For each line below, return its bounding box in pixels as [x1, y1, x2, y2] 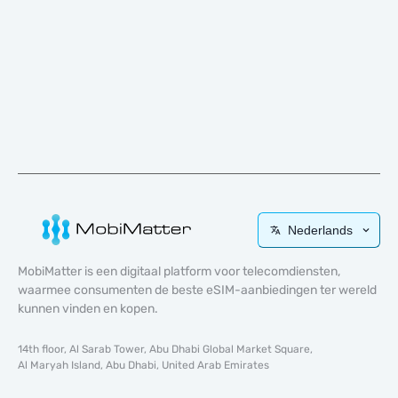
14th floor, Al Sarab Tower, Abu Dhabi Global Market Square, [18, 343, 313, 355]
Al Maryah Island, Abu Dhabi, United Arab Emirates [18, 359, 269, 371]
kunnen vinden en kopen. [18, 301, 158, 316]
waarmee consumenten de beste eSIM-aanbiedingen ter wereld [18, 283, 377, 298]
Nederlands [288, 222, 353, 237]
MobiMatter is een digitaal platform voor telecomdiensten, [18, 264, 340, 279]
